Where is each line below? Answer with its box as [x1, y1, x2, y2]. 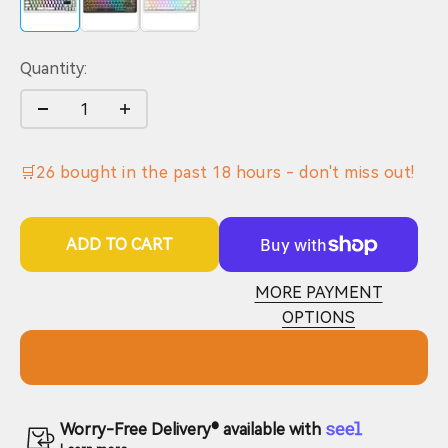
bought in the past [55, 163, 213, 183]
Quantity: [20, 59, 87, 79]
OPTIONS [282, 308, 355, 328]
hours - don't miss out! [231, 163, 415, 183]
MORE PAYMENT [254, 283, 383, 303]
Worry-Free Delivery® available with [60, 420, 321, 440]
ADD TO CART [66, 235, 173, 255]
